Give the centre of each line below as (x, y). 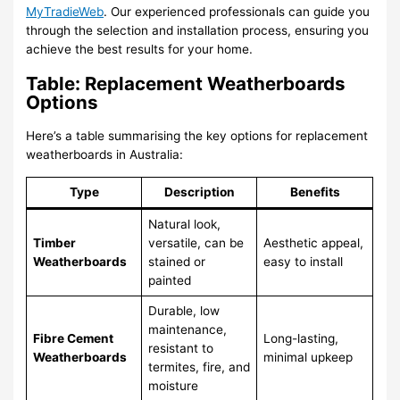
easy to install (303, 262)
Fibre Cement (73, 339)
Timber (54, 243)
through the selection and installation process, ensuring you (198, 31)
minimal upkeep (308, 358)
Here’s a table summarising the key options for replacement (197, 136)
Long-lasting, (300, 339)
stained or (176, 262)
